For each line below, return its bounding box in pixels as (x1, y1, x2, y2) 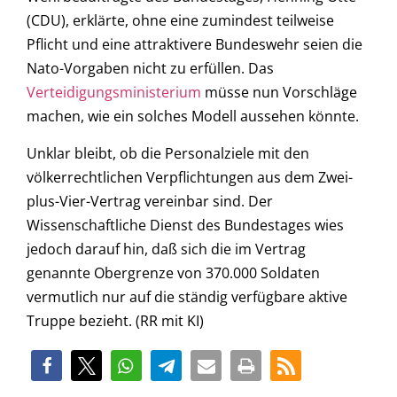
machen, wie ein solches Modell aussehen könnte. (27, 106, 359, 127)
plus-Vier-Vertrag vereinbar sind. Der (27, 191, 273, 211)
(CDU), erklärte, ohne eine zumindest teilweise (27, 11, 334, 31)
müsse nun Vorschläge (201, 82, 357, 103)
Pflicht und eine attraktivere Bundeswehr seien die (27, 35, 362, 55)
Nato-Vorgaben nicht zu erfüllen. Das (27, 58, 274, 79)
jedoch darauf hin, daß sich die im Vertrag (27, 238, 306, 259)
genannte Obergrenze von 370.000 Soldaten (27, 262, 320, 283)
